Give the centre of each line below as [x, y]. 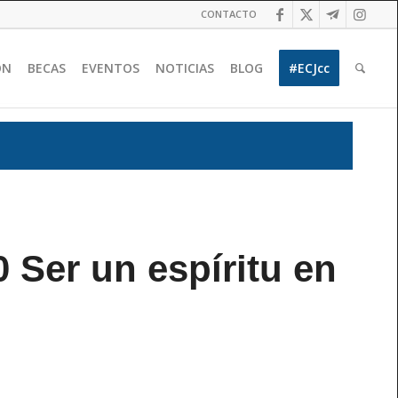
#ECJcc [310, 68]
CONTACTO [229, 14]
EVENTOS [111, 68]
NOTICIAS [185, 68]
